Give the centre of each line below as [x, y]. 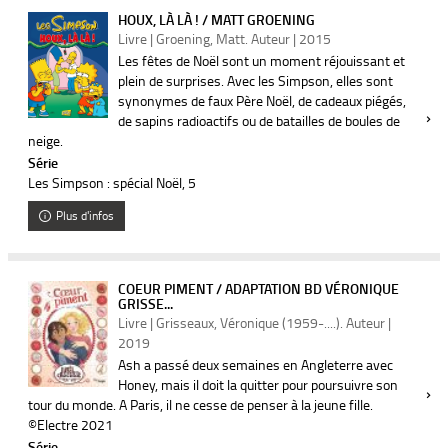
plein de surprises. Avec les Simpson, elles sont [255, 80]
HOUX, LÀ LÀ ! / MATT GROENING [216, 19]
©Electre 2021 [70, 424]
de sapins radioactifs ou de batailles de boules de [259, 120]
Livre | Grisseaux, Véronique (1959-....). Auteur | [254, 322]
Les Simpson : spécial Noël [105, 182]
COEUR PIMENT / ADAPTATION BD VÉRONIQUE [258, 288]
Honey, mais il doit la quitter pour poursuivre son [258, 384]
